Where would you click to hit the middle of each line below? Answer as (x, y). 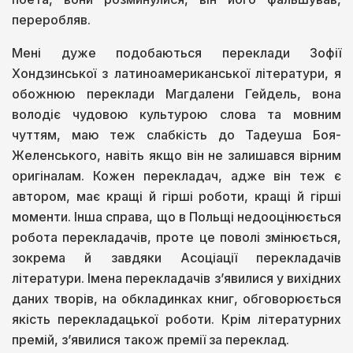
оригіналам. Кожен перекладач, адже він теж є (176, 176)
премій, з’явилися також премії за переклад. (150, 340)
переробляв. (51, 20)
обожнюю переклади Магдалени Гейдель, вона (176, 94)
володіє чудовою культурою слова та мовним (176, 115)
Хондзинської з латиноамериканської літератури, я (176, 74)
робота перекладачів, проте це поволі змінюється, (176, 238)
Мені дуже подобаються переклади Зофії (176, 53)
